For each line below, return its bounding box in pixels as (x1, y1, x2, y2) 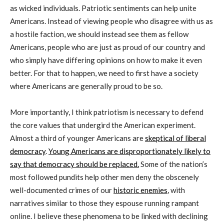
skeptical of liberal (145, 133, 206, 142)
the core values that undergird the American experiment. (10, 120, 195, 129)
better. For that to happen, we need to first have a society (10, 68, 198, 77)
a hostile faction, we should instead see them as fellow (10, 29, 188, 38)
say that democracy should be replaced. (10, 159, 139, 168)
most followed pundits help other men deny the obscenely (10, 172, 199, 181)
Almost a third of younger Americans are (10, 133, 145, 142)
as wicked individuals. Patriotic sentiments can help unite (10, 3, 196, 12)
